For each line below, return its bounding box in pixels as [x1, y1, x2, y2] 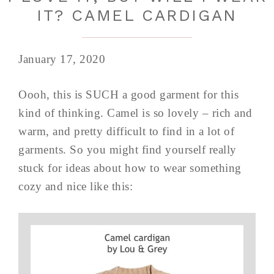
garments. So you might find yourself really [18, 143, 237, 156]
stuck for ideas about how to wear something [18, 161, 242, 174]
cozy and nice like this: [18, 180, 133, 193]
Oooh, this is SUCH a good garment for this [18, 88, 239, 101]
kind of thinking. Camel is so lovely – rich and [18, 106, 253, 119]
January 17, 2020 [18, 53, 105, 65]
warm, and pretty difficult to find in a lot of [18, 125, 234, 138]
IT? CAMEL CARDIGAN [37, 6, 237, 24]
